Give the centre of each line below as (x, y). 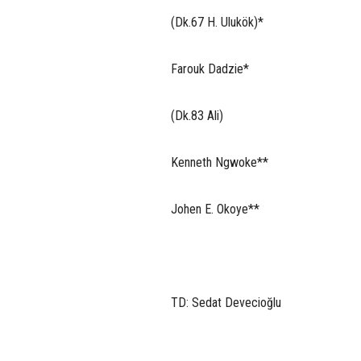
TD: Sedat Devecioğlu (226, 302)
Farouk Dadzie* (210, 68)
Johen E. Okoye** (215, 209)
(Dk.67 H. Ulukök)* (217, 22)
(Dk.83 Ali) (197, 115)
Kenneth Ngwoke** (220, 162)
